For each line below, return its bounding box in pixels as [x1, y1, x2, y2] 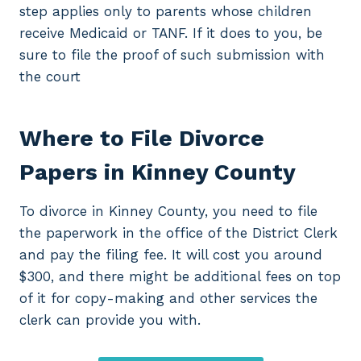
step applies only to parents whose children [19, 3, 312, 20]
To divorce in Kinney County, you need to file [19, 203, 317, 220]
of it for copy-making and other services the [19, 290, 317, 307]
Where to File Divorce [19, 125, 264, 152]
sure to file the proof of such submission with [19, 47, 325, 64]
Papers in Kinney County [19, 159, 296, 186]
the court [19, 68, 81, 85]
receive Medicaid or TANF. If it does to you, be [19, 25, 322, 42]
